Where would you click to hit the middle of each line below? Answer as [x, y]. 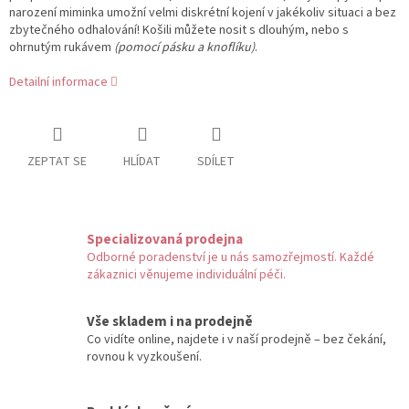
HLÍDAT [142, 161]
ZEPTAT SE [57, 161]
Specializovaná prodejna [165, 239]
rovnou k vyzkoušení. [144, 357]
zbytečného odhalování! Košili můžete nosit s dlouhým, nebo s [179, 30]
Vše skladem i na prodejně [170, 321]
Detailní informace [58, 82]
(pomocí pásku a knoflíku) [184, 47]
